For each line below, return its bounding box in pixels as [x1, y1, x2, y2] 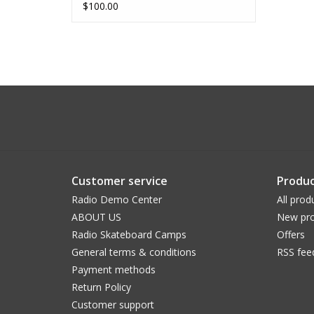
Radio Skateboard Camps [71, 228, 186, 242]
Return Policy [71, 280, 131, 294]
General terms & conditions [71, 245, 196, 259]
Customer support [71, 298, 154, 312]
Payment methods [71, 263, 156, 277]
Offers [276, 228, 305, 242]
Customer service [71, 173, 168, 189]
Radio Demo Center [71, 193, 162, 207]
